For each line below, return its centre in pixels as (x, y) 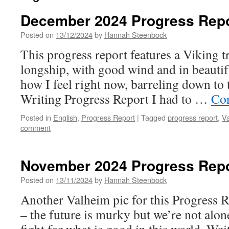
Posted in (36, 117)
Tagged (153, 117)
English (65, 117)
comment (36, 128)
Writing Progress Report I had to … (116, 99)
